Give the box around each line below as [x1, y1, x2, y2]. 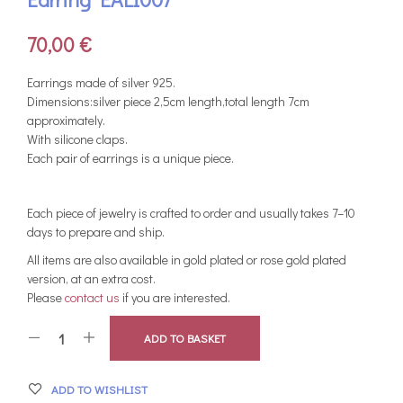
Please [27, 289, 65, 307]
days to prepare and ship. [27, 223, 165, 241]
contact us [65, 289, 120, 307]
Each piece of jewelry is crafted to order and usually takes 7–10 [27, 204, 355, 222]
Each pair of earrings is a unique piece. [27, 149, 234, 167]
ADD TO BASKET [144, 330, 226, 346]
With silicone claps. [27, 130, 128, 148]
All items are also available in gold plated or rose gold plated [27, 251, 346, 269]
